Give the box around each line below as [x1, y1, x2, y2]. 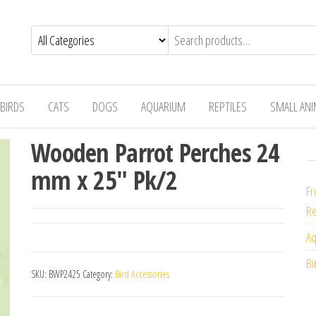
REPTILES [209, 98, 247, 115]
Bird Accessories [115, 267, 169, 281]
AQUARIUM [141, 98, 186, 115]
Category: [83, 267, 115, 281]
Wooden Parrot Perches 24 [31, 135, 280, 170]
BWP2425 [49, 267, 80, 281]
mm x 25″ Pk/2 [31, 163, 178, 197]
